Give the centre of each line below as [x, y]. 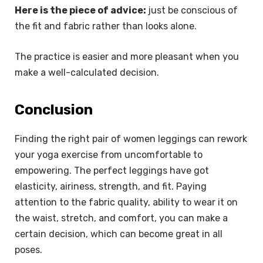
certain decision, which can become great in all [119, 234]
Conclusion [54, 110]
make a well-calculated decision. [87, 72]
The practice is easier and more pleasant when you [127, 56]
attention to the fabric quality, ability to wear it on [126, 203]
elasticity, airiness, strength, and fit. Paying [111, 187]
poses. [28, 250]
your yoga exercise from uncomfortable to [109, 155]
